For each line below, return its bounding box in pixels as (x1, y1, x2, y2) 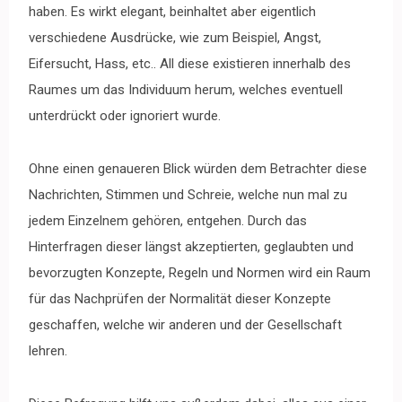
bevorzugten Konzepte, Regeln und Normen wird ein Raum (29, 264, 371, 281)
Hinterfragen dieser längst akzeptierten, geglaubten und (29, 238, 354, 255)
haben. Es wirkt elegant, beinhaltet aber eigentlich (29, 3, 316, 20)
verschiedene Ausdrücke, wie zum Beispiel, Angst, (29, 29, 321, 46)
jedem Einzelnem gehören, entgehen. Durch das (29, 212, 307, 229)
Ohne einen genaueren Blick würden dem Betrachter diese (29, 160, 367, 177)
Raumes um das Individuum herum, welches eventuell (29, 81, 343, 98)
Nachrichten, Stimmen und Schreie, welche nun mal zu (29, 186, 347, 203)
